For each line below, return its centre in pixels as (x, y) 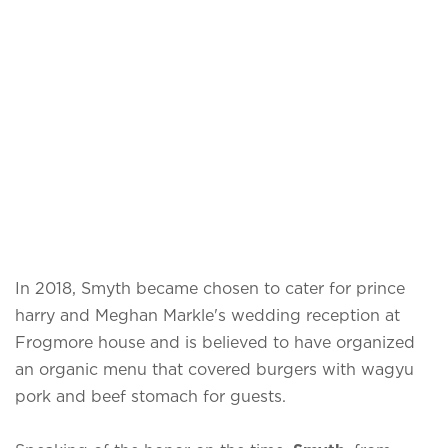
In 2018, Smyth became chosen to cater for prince (210, 287)
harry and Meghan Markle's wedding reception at (207, 314)
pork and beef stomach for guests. (150, 395)
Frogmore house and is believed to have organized (215, 341)
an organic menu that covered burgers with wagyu (214, 368)
